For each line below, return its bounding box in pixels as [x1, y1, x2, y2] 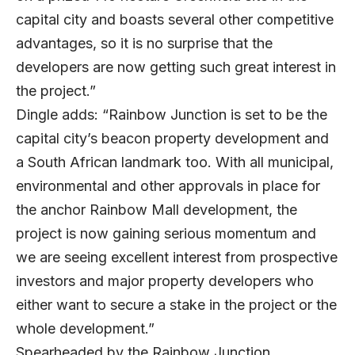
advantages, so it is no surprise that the [16, 35, 273, 52]
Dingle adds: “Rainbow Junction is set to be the [16, 106, 327, 124]
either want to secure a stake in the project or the [16, 296, 337, 314]
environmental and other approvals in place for [16, 177, 320, 195]
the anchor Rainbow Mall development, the [16, 201, 297, 219]
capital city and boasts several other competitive [16, 11, 334, 29]
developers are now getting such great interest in [16, 59, 336, 76]
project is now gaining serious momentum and [16, 225, 316, 242]
